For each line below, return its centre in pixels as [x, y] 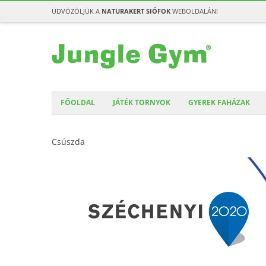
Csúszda [68, 142]
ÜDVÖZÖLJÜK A [77, 11]
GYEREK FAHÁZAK [219, 102]
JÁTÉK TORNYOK [142, 102]
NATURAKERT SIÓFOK [136, 11]
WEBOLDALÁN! [194, 11]
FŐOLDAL [78, 102]
